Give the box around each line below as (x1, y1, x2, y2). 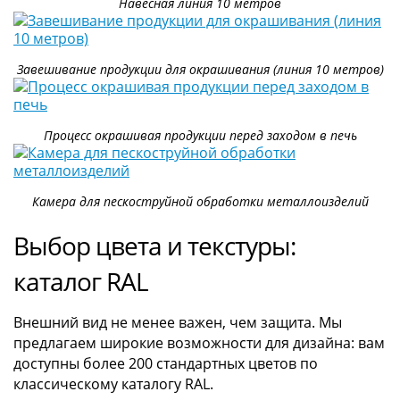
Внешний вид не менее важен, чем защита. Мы (13, 312, 342, 332)
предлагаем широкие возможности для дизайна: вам (13, 332, 385, 353)
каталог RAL (13, 263, 148, 298)
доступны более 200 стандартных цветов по (13, 353, 318, 373)
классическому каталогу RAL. (13, 373, 213, 394)
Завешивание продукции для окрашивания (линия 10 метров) (16, 60, 384, 78)
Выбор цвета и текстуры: (13, 228, 296, 262)
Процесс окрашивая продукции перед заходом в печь (43, 126, 357, 144)
